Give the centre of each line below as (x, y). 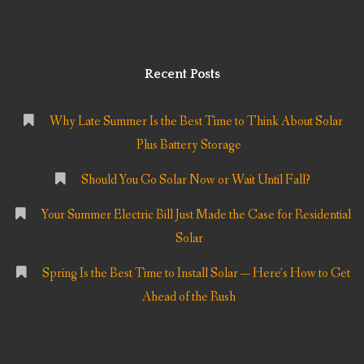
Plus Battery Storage (189, 145)
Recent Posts (182, 74)
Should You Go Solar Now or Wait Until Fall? (196, 180)
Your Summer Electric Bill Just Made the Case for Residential (196, 215)
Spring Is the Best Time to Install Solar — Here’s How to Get (196, 274)
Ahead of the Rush (189, 297)
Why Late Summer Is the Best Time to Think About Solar (196, 121)
